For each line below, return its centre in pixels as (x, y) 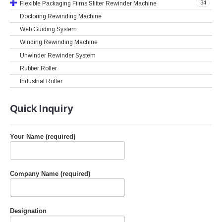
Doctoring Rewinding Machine (61, 16)
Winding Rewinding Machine (59, 42)
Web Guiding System (48, 29)
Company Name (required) (50, 174)
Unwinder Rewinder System (58, 55)
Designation (28, 211)
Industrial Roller (41, 81)
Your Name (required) (43, 137)
